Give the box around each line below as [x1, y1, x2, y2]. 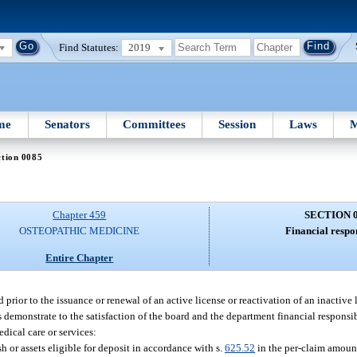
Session [218, 117, 257, 131]
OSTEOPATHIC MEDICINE [19, 225, 140, 237]
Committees [123, 117, 186, 131]
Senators [44, 117, 90, 131]
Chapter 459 [53, 209, 107, 222]
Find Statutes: [59, 41, 120, 53]
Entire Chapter [45, 251, 114, 264]
